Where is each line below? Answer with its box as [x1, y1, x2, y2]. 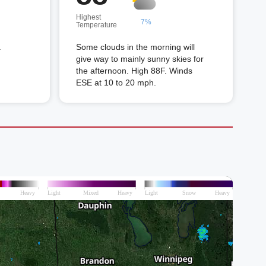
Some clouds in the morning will [76, 42, 195, 52]
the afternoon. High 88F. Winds [76, 66, 192, 75]
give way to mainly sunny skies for [76, 54, 204, 64]
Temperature [76, 21, 117, 29]
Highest [76, 13, 101, 21]
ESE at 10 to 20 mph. [76, 78, 156, 87]
